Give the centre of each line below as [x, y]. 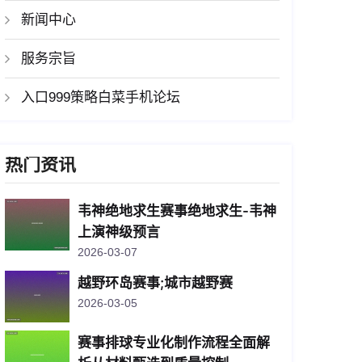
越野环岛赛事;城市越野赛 [155, 283]
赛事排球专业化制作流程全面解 [174, 343]
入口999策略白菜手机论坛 [101, 97]
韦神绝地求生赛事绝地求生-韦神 [177, 211]
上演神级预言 [119, 232]
